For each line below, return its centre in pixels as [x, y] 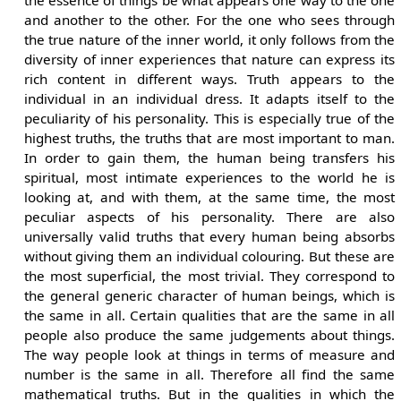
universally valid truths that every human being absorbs [209, 236]
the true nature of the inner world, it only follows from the [209, 39]
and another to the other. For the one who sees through [209, 19]
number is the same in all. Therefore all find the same [209, 374]
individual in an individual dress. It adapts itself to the [209, 98]
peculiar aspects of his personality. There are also [209, 216]
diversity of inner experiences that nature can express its [209, 59]
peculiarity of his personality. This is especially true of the [209, 118]
